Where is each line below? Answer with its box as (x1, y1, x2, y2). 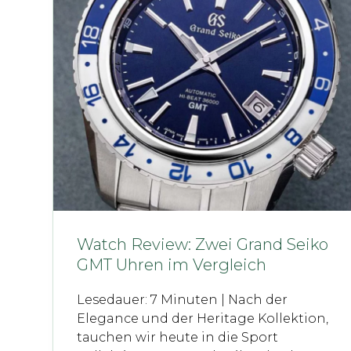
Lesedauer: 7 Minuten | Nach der (77, 291, 288, 307)
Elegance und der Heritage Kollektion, (77, 310, 329, 326)
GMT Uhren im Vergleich (77, 255, 267, 274)
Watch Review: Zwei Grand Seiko (77, 234, 329, 254)
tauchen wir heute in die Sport (77, 329, 279, 345)
